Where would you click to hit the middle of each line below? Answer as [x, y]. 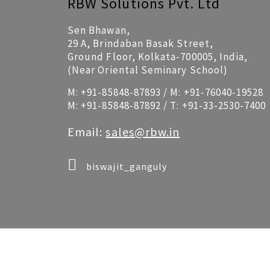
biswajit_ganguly [126, 166]
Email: [87, 132]
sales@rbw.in [143, 132]
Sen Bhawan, [99, 30]
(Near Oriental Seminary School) [148, 70]
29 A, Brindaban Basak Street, [140, 43]
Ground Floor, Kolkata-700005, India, [158, 57]
